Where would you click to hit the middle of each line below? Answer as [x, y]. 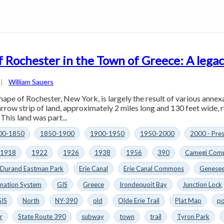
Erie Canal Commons [154, 168]
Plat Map [188, 200]
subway [93, 216]
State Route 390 [42, 216]
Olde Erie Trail [139, 200]
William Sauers [31, 81]
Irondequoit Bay [143, 184]
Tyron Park [193, 216]
